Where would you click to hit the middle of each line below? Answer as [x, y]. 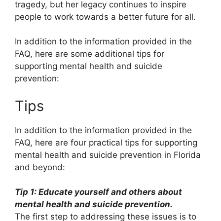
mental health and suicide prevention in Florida [108, 155]
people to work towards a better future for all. [105, 17]
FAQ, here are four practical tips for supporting [106, 142]
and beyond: [40, 167]
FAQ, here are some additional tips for [90, 54]
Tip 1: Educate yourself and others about [98, 192]
